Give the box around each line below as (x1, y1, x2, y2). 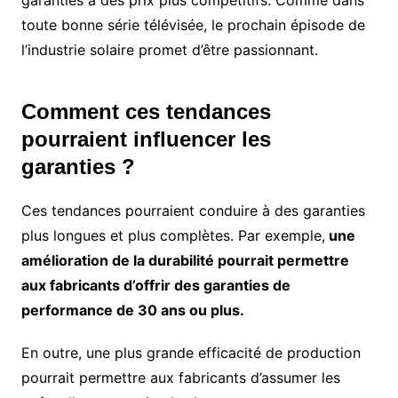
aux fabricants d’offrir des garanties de (20, 276, 291, 295)
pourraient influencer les (20, 127, 271, 152)
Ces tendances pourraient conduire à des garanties (20, 202, 365, 220)
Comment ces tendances (20, 99, 271, 124)
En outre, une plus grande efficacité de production (20, 344, 361, 362)
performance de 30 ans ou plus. (20, 301, 244, 320)
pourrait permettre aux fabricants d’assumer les (20, 369, 340, 387)
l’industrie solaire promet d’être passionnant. (20, 41, 318, 60)
